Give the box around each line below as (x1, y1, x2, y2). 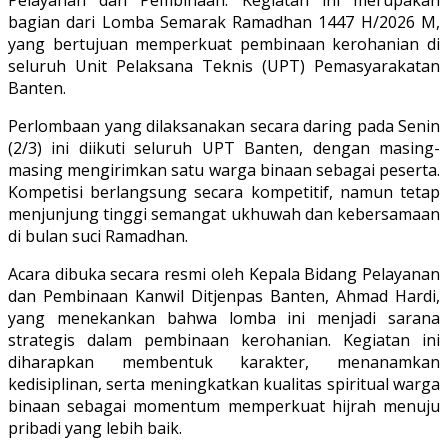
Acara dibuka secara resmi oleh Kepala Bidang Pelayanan (8, 262, 440, 285)
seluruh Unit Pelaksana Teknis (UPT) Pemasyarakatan (8, 54, 440, 77)
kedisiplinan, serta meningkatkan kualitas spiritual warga (8, 372, 440, 395)
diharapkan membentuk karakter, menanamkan (8, 350, 440, 373)
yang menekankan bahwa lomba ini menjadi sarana (8, 306, 440, 329)
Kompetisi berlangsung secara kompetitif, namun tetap (8, 180, 440, 203)
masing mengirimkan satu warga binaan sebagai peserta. (8, 158, 440, 181)
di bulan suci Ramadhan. (8, 224, 188, 247)
